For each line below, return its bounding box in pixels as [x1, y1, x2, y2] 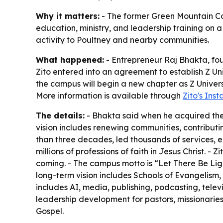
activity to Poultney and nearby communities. [36, 34, 209, 45]
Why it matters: [36, 10, 100, 21]
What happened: [36, 54, 104, 65]
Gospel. [36, 206, 64, 216]
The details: [36, 110, 85, 120]
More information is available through [36, 90, 183, 101]
